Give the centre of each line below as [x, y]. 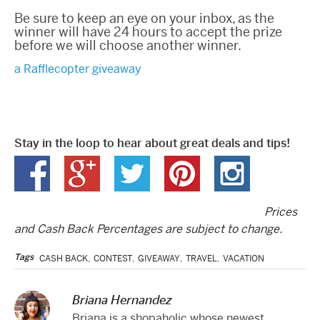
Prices [281, 211]
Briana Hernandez [122, 299]
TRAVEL [201, 258]
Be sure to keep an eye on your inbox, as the [144, 18]
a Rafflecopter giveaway [78, 69]
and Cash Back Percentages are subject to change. [148, 229]
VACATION [244, 258]
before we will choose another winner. [128, 45]
